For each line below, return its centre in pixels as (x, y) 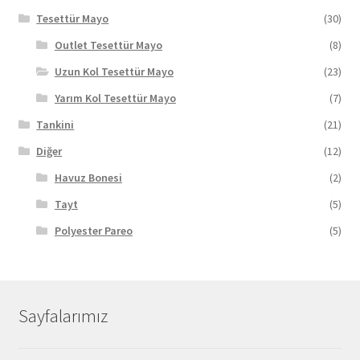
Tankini (55, 124)
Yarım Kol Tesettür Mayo (115, 98)
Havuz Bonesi (88, 177)
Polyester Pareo (93, 230)
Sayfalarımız (63, 315)
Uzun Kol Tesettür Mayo (114, 71)
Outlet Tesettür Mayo (108, 45)
